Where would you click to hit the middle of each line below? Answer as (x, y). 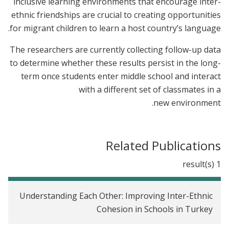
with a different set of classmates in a (150, 90)
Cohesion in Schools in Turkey (155, 209)
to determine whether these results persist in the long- (115, 63)
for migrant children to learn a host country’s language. (115, 28)
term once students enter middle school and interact (121, 76)
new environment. (187, 103)
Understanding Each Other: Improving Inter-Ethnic (116, 196)
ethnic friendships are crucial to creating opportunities (116, 15)
